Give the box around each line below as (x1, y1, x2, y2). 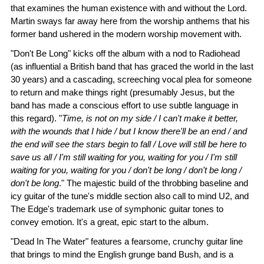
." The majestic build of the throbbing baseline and (59, 178, 248, 189)
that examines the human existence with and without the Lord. (11, 2, 247, 13)
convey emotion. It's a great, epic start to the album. (11, 217, 209, 227)
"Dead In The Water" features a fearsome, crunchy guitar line (11, 236, 243, 247)
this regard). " (11, 113, 62, 124)
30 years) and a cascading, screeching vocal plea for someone (11, 74, 252, 85)
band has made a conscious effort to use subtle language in (11, 100, 238, 111)
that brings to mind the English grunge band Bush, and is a (11, 249, 233, 260)
